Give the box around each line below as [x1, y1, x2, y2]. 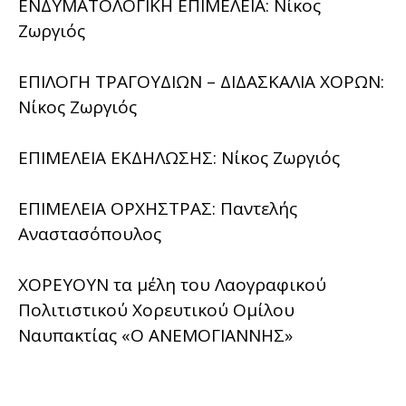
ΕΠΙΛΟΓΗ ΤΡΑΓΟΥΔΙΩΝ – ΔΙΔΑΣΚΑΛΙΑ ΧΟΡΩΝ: [18, 69, 384, 93]
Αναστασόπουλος [18, 221, 161, 246]
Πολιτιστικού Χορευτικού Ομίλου [18, 297, 295, 322]
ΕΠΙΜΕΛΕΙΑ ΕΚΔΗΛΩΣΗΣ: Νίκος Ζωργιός [18, 145, 340, 169]
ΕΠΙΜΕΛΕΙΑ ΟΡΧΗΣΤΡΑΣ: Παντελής [18, 196, 297, 220]
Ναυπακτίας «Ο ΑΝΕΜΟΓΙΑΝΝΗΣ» [18, 323, 293, 347]
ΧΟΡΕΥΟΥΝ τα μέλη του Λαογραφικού [18, 272, 326, 296]
